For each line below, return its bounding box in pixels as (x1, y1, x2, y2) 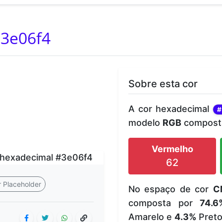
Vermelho (151, 143, 193, 154)
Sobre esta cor (128, 77, 198, 90)
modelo (128, 117, 163, 128)
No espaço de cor (128, 183, 213, 194)
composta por (128, 197, 200, 208)
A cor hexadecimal (128, 103, 213, 114)
